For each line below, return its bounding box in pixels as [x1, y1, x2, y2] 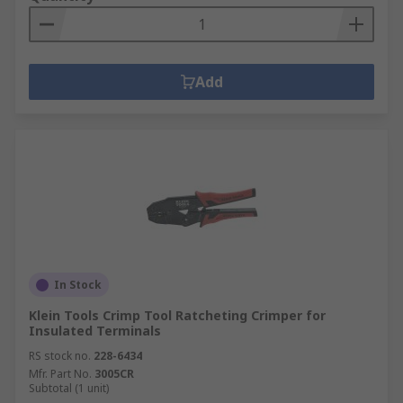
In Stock [54, 277, 102, 292]
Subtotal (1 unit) [29, 381, 109, 396]
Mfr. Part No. [29, 366, 92, 381]
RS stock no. [29, 348, 91, 363]
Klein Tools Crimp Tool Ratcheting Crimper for [29, 307, 326, 324]
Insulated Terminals [29, 322, 161, 339]
